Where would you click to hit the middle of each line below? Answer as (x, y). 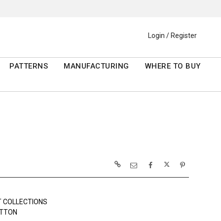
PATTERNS (29, 66)
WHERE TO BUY (173, 66)
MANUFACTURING (96, 66)
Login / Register (172, 36)
